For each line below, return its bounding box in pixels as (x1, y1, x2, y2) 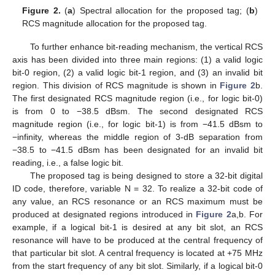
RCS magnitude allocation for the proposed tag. (22, 18, 207, 28)
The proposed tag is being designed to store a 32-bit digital (29, 170, 263, 180)
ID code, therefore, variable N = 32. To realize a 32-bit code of (12, 183, 263, 193)
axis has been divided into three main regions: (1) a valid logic (12, 54, 263, 64)
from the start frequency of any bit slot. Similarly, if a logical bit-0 (12, 260, 263, 271)
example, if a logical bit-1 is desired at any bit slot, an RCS (12, 222, 263, 232)
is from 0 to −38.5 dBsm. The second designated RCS (12, 106, 263, 116)
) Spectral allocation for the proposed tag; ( (72, 5, 249, 15)
